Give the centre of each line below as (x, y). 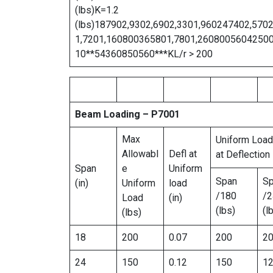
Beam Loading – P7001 (127, 114)
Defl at (183, 154)
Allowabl (140, 154)
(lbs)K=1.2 (97, 10)
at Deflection (243, 154)
